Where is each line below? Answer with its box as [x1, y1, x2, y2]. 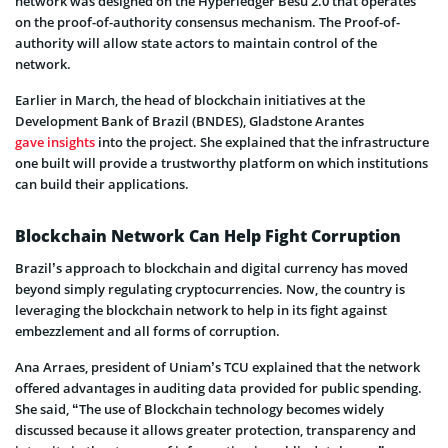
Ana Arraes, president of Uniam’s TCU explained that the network [15, 357, 420, 376]
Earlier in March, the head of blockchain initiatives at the [15, 90, 365, 109]
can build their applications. [15, 174, 189, 193]
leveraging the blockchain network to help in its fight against [15, 300, 387, 319]
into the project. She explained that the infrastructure [95, 132, 429, 151]
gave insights [15, 132, 95, 151]
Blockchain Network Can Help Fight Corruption [15, 224, 401, 247]
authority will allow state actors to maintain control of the [15, 33, 377, 52]
